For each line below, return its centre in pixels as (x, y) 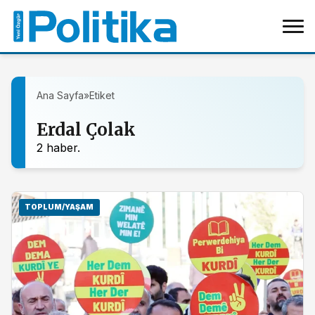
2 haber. (58, 148)
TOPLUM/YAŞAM (59, 207)
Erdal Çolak (86, 130)
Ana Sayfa (60, 95)
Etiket (102, 95)
